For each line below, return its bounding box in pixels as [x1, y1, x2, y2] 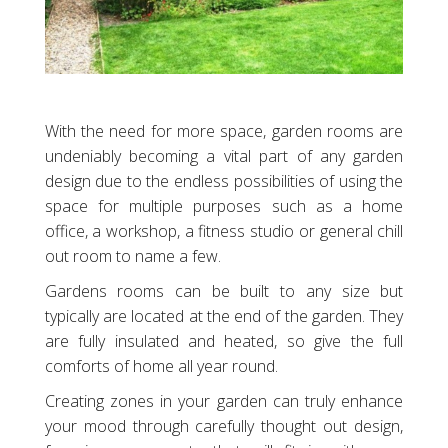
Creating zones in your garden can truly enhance [44, 389, 404, 412]
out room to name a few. [44, 244, 221, 267]
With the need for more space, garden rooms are [44, 119, 404, 142]
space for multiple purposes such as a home [44, 194, 404, 217]
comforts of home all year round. [44, 354, 278, 377]
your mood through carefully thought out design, [44, 414, 404, 437]
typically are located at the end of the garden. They [44, 304, 404, 327]
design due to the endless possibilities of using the [44, 169, 404, 192]
